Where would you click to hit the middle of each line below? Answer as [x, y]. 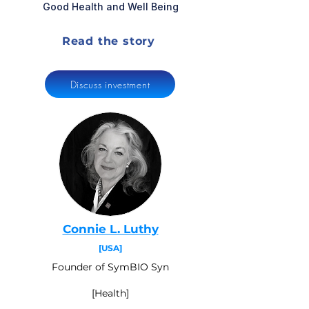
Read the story [109, 41]
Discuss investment [110, 84]
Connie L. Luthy [110, 229]
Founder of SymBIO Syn [110, 267]
